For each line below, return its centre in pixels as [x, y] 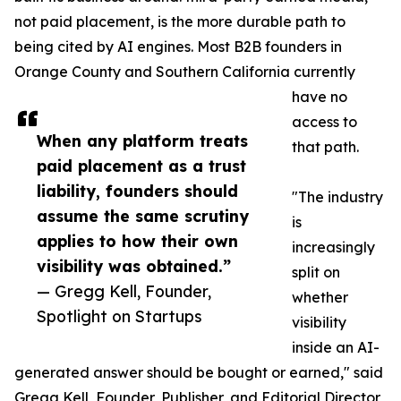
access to [324, 122]
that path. [325, 147]
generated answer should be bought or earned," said [199, 373]
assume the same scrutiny [143, 216]
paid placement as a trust [141, 166]
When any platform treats [142, 141]
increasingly [333, 247]
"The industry [337, 197]
